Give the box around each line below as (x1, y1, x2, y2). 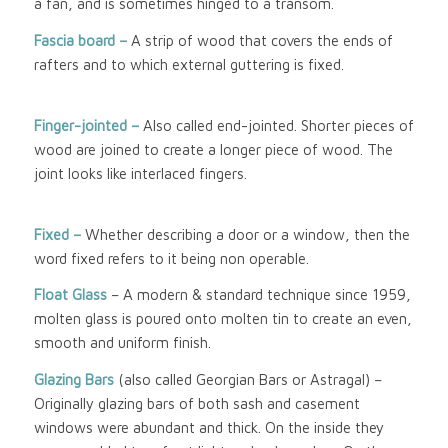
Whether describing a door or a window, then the (84, 225, 410, 243)
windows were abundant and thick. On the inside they (33, 419, 384, 436)
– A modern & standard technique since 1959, (106, 286, 411, 304)
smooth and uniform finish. (33, 334, 211, 352)
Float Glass (33, 286, 107, 304)
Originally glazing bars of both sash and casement (33, 395, 360, 412)
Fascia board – (33, 32, 131, 49)
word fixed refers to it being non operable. (33, 249, 309, 267)
